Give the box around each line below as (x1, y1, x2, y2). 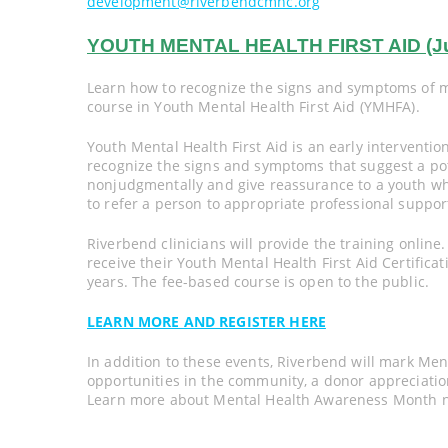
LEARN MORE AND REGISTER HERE (87, 312, 326, 332)
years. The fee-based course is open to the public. (87, 272, 430, 292)
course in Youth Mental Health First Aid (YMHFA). (87, 97, 420, 117)
